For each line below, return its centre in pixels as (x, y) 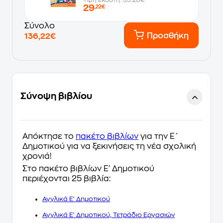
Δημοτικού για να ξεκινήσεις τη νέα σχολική (109, 146)
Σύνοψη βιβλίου (56, 96)
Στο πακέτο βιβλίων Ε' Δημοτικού (88, 169)
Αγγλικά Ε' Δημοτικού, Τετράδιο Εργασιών (109, 215)
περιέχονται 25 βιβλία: (66, 179)
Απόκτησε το (49, 136)
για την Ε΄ (158, 136)
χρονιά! (37, 156)
